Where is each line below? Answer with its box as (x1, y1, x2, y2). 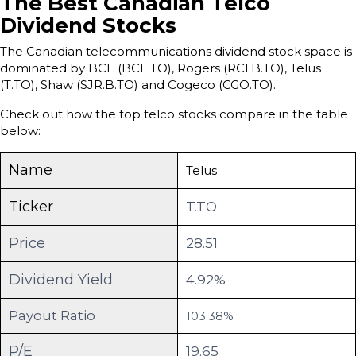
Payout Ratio (9, 307, 95, 323)
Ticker (9, 197, 53, 215)
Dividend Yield (9, 270, 113, 288)
